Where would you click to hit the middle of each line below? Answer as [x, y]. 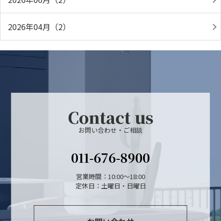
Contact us [110, 117]
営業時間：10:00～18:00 [110, 177]
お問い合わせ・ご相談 [110, 130]
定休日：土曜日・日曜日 [110, 186]
